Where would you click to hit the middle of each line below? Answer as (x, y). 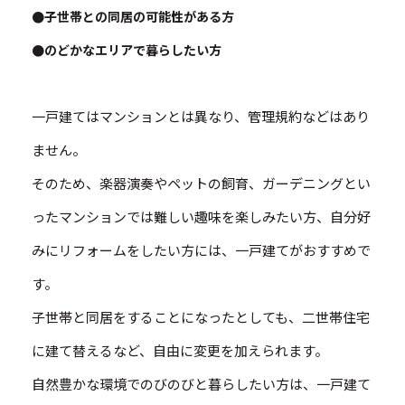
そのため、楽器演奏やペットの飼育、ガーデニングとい (201, 183)
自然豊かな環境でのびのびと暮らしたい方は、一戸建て (201, 383)
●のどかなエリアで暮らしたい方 (127, 49)
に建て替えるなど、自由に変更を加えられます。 (180, 350)
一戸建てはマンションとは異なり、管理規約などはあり (201, 116)
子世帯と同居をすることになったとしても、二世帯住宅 (201, 316)
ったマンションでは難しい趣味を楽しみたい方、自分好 (201, 216)
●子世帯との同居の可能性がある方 (133, 16)
